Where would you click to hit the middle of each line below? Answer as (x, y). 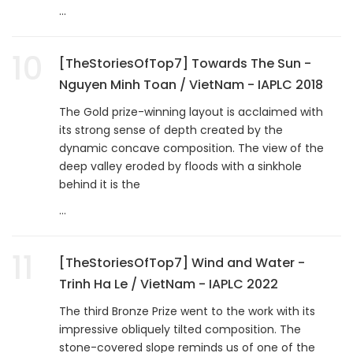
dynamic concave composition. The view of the (191, 148)
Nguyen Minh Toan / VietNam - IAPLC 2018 (191, 84)
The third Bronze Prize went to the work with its (187, 311)
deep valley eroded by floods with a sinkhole (180, 166)
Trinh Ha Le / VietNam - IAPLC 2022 (169, 284)
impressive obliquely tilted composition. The (180, 329)
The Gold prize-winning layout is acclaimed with (191, 111)
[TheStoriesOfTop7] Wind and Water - (182, 262)
